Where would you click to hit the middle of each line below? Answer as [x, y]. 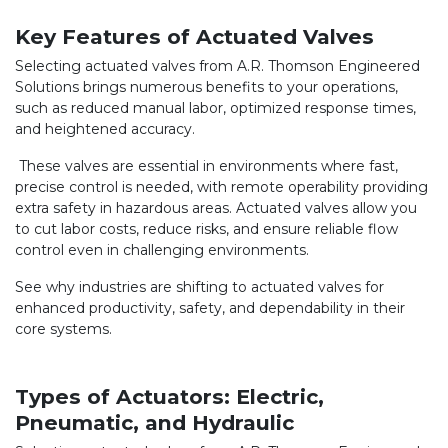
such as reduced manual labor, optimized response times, [215, 108]
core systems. [63, 329]
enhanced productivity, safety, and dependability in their [210, 308]
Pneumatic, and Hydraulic [160, 423]
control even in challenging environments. [162, 250]
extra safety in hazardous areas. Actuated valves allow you [216, 208]
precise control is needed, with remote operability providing [221, 187]
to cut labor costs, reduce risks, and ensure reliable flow [206, 229]
